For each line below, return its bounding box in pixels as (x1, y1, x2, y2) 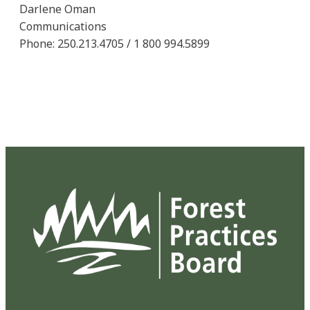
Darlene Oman (19, 1, 95, 17)
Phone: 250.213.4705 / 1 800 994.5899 (19, 36, 210, 52)
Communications (19, 19, 107, 35)
